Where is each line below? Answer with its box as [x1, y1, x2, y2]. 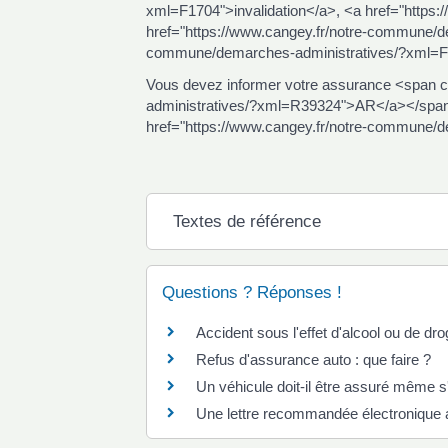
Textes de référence [172, 211, 321, 231]
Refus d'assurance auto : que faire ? [196, 350, 431, 368]
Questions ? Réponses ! [162, 282, 342, 302]
